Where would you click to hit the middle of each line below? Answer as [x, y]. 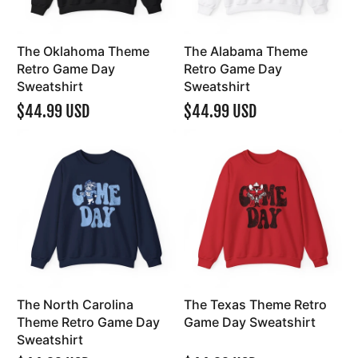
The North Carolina [75, 304]
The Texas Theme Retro [255, 304]
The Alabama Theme [245, 51]
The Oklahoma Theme [83, 51]
